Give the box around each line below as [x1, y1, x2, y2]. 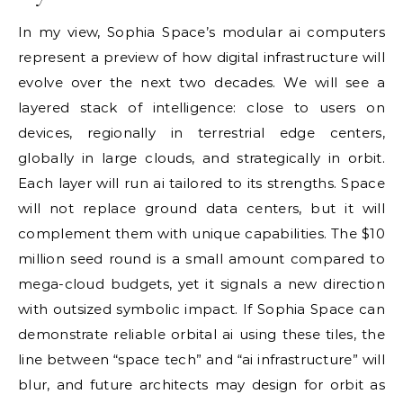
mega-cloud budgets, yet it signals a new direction [18, 275, 385, 292]
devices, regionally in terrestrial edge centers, [18, 124, 385, 141]
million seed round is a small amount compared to [18, 250, 385, 267]
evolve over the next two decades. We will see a [18, 74, 385, 91]
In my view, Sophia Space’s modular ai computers [18, 23, 385, 40]
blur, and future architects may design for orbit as [18, 376, 385, 393]
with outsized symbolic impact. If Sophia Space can [18, 300, 385, 318]
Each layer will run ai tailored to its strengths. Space [18, 175, 385, 192]
